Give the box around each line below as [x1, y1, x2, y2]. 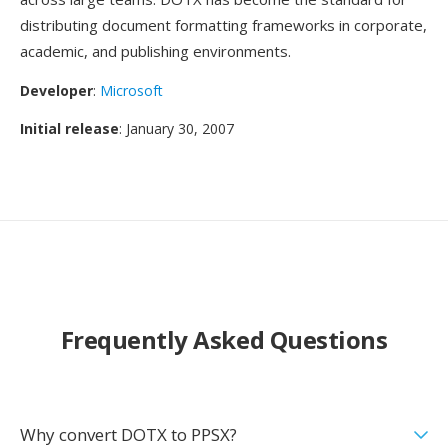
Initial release [20, 119, 119, 138]
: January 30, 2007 [119, 119, 234, 138]
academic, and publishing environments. [20, 41, 291, 61]
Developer [20, 81, 93, 100]
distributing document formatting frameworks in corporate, [20, 15, 427, 35]
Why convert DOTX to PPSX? [20, 423, 237, 446]
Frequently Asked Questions [60, 323, 388, 356]
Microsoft [100, 81, 163, 100]
